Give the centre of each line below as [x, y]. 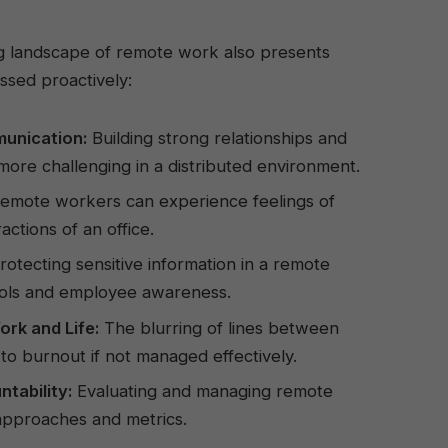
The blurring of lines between [219, 327]
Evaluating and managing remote [202, 390]
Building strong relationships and [217, 137]
